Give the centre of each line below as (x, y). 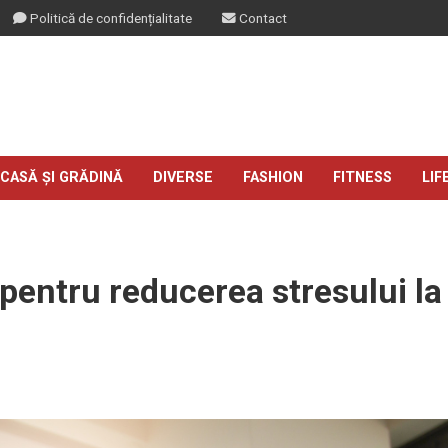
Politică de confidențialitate (109, 18)
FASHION (273, 177)
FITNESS (362, 177)
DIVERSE (183, 177)
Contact (261, 18)
